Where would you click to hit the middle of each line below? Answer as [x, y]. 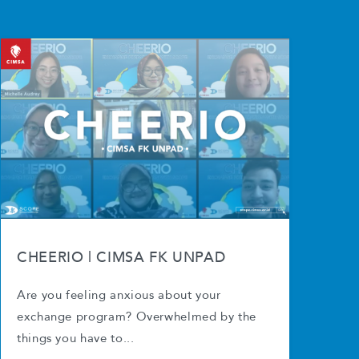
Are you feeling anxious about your [119, 296]
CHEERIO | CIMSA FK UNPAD [121, 258]
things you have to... [76, 339]
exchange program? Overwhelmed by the [137, 317]
